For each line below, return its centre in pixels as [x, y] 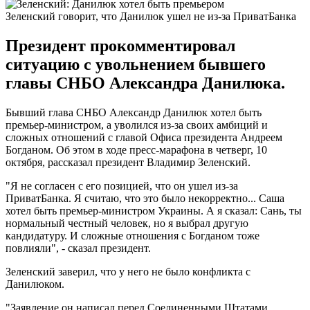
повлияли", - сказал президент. [78, 248]
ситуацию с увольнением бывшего [136, 64]
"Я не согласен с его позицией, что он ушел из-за [122, 185]
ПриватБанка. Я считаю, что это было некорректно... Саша [145, 198]
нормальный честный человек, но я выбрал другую [127, 223]
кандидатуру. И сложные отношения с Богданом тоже [133, 235]
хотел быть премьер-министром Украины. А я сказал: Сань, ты [154, 210]
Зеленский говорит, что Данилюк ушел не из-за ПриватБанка [151, 16]
